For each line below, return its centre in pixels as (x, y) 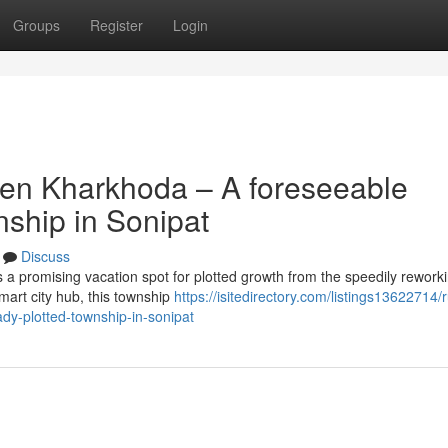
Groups (36, 25)
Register (116, 25)
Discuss (45, 256)
